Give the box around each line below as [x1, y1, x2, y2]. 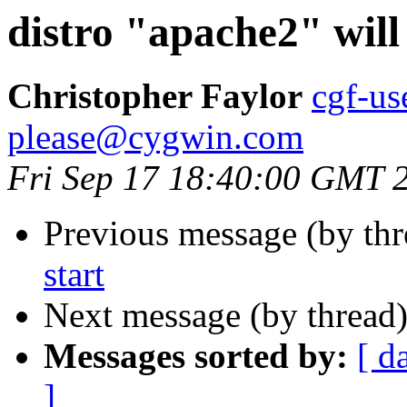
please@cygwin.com [7, 117, 303, 157]
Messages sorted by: [44, 336, 348, 376]
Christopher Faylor [7, 76, 303, 116]
